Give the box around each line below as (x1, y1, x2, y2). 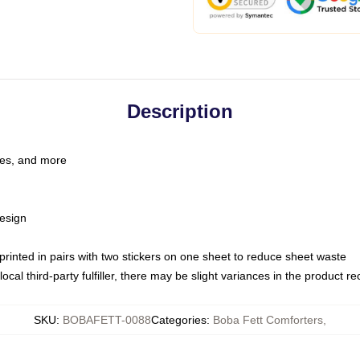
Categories (151, 313, 207, 326)
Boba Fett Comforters (213, 313, 323, 326)
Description (127, 100, 233, 122)
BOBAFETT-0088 (63, 313, 151, 326)
